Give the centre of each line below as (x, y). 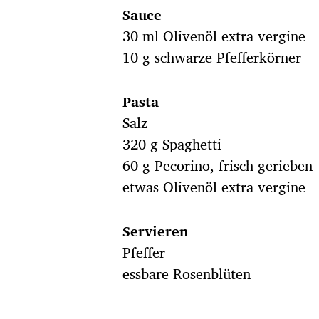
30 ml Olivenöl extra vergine (214, 36)
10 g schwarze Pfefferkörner (212, 58)
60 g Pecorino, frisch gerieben (218, 166)
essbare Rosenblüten (187, 274)
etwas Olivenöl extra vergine (214, 187)
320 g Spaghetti (172, 145)
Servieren (156, 231)
